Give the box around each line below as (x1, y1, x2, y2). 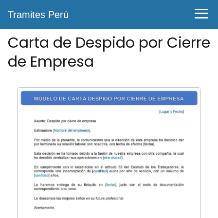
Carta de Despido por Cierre (8, 33, 210, 53)
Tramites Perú (8, 9, 69, 20)
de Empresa (8, 52, 94, 72)
